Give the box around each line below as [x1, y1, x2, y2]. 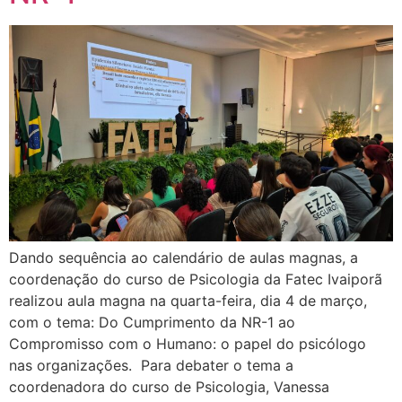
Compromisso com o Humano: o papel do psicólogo [9, 334, 366, 353]
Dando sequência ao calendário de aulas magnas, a [9, 248, 358, 267]
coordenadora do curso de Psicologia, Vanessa [9, 377, 329, 396]
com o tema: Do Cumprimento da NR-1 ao [9, 312, 295, 331]
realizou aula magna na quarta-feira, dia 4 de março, [9, 291, 367, 310]
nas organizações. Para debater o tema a [9, 355, 293, 374]
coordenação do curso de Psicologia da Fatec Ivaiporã [9, 269, 382, 288]
